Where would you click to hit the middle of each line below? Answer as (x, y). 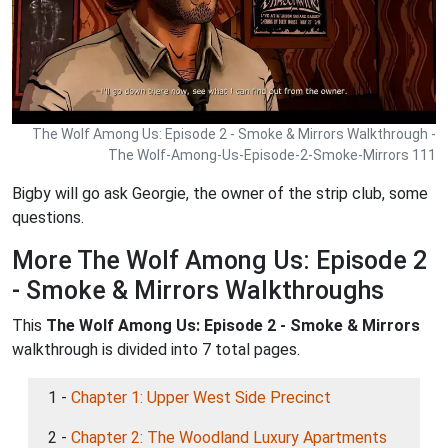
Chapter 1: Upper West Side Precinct (201, 397)
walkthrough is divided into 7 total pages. (156, 349)
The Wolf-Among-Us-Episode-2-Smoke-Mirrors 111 (272, 155)
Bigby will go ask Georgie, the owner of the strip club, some (220, 193)
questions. (48, 217)
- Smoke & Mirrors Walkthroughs (198, 290)
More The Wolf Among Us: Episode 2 (219, 260)
